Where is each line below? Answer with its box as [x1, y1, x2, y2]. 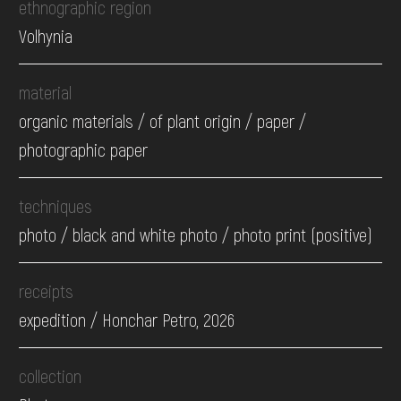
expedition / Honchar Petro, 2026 [19, 309, 235, 331]
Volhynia [19, 25, 73, 47]
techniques [19, 195, 93, 218]
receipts [19, 280, 74, 303]
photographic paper [19, 139, 149, 161]
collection [19, 365, 82, 388]
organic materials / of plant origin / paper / [19, 110, 307, 132]
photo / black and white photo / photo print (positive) [19, 224, 373, 246]
